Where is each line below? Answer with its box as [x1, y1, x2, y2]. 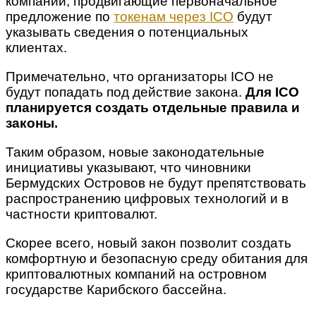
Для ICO [245, 84, 299, 99]
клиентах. [6, 39, 67, 55]
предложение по [6, 8, 114, 24]
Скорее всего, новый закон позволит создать [6, 235, 291, 250]
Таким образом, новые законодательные [6, 144, 265, 159]
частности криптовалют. [6, 206, 157, 221]
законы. [6, 115, 58, 130]
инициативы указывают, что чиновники [6, 159, 251, 175]
